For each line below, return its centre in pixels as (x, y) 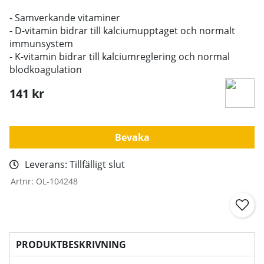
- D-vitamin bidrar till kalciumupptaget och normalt (122, 30)
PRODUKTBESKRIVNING (71, 244)
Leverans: (47, 164)
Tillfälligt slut (97, 164)
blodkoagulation (46, 69)
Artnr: (23, 181)
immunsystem (41, 43)
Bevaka (132, 137)
